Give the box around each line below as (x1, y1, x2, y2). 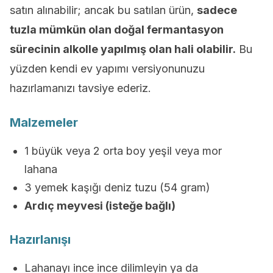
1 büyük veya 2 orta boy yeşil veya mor (24, 144, 222, 157)
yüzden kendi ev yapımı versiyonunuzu (10, 62, 205, 75)
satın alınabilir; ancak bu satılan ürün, (10, 4, 197, 16)
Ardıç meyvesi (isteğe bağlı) (24, 199, 175, 212)
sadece (197, 4, 237, 16)
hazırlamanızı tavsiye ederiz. (10, 82, 151, 94)
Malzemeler (10, 115, 78, 130)
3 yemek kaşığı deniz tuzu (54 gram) (24, 181, 210, 194)
